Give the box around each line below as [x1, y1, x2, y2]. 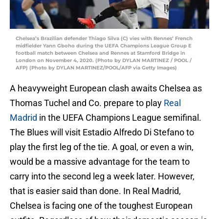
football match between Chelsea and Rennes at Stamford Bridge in [16, 50, 185, 57]
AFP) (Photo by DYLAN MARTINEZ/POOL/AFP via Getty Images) [16, 65, 177, 71]
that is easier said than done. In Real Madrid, [10, 186, 181, 197]
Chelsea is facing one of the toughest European [10, 200, 193, 211]
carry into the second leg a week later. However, [10, 171, 195, 182]
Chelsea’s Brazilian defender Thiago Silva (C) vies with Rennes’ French [16, 35, 193, 42]
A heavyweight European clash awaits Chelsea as [10, 83, 202, 94]
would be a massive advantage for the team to [10, 156, 190, 167]
